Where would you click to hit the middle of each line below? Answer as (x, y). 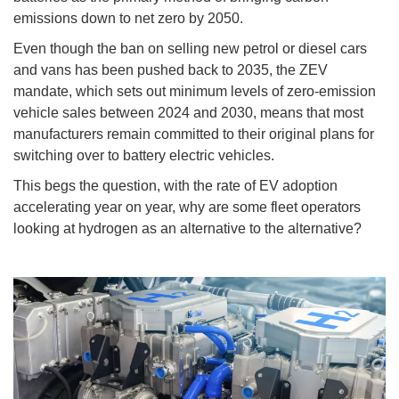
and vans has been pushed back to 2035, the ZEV (171, 69)
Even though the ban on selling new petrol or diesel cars (190, 48)
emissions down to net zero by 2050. (128, 18)
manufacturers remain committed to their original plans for (194, 134)
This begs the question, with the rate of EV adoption (175, 185)
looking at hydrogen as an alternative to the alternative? (187, 228)
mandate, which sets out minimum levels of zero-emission (195, 91)
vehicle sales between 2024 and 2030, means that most (188, 112)
